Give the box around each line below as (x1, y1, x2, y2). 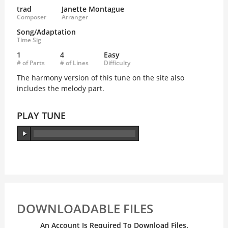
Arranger (61, 13, 88, 21)
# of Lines (60, 59, 89, 67)
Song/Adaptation (16, 27, 76, 37)
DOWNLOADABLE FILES (16, 200, 153, 217)
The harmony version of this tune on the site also (16, 73, 184, 82)
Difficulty (103, 59, 130, 67)
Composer (16, 13, 46, 21)
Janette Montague (61, 4, 124, 14)
